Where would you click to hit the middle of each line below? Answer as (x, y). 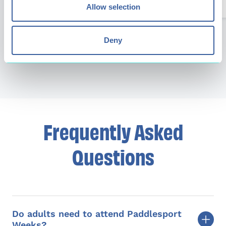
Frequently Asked (113, 131)
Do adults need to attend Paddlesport (97, 214)
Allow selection (113, 7)
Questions (113, 156)
